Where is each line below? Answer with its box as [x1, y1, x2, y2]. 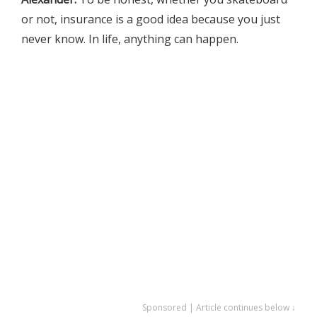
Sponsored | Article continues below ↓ [142, 301, 296, 313]
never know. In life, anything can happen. [21, 30, 238, 47]
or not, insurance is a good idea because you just [21, 11, 280, 27]
